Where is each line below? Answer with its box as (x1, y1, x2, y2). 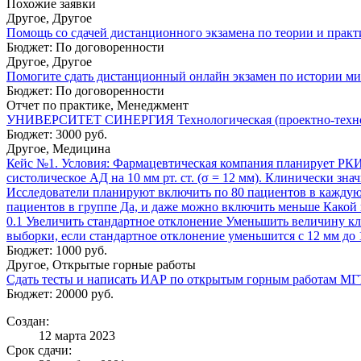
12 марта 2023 (39, 328, 115, 342)
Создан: (6, 313, 49, 328)
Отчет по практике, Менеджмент (6, 98, 189, 112)
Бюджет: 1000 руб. (6, 243, 107, 257)
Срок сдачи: (6, 342, 72, 357)
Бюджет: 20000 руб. (6, 286, 114, 301)
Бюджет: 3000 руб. (6, 127, 107, 141)
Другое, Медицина (6, 141, 110, 156)
